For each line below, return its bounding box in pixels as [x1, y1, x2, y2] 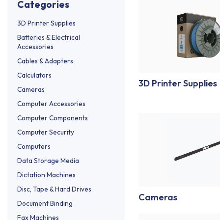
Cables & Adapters [17, 56, 73, 65]
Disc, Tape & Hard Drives [17, 184, 91, 193]
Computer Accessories [17, 99, 85, 108]
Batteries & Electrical [17, 32, 80, 42]
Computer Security [17, 127, 74, 137]
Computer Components [17, 113, 88, 122]
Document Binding [17, 198, 73, 208]
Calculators [17, 70, 52, 80]
